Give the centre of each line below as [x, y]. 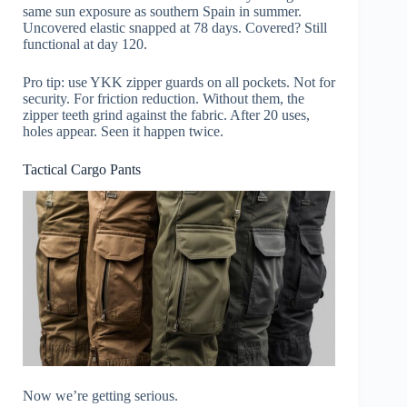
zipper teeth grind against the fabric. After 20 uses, [166, 114]
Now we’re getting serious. [100, 396]
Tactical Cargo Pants [82, 169]
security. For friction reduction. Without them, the [164, 98]
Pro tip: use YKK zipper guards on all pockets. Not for [179, 82]
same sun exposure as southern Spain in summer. [162, 11]
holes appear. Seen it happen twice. [123, 131]
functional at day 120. [85, 44]
